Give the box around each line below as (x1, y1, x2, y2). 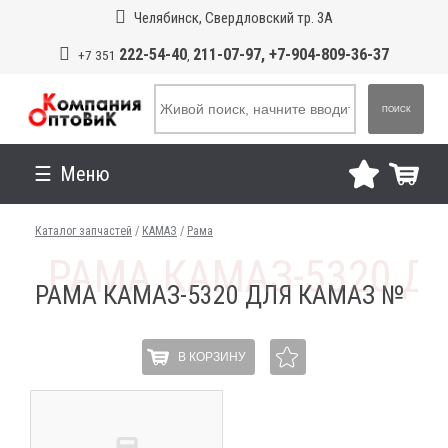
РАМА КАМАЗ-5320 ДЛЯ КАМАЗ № (35, 280, 405, 310)
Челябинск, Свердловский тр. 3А (133, 9, 333, 27)
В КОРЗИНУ (177, 349, 246, 364)
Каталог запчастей (35, 224, 132, 238)
